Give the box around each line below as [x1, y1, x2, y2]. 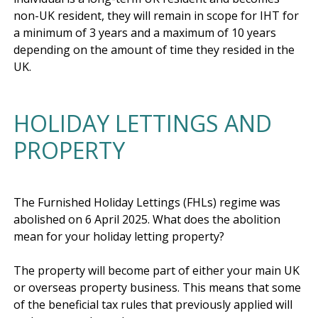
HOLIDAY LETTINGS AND [13, 107, 272, 138]
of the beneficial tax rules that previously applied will [13, 296, 292, 312]
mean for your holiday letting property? [13, 228, 224, 244]
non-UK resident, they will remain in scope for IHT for [13, 7, 299, 23]
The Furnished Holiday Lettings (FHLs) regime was [13, 194, 280, 210]
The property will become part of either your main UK [13, 262, 300, 278]
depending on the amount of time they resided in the [13, 41, 295, 57]
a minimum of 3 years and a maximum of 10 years [13, 24, 276, 40]
